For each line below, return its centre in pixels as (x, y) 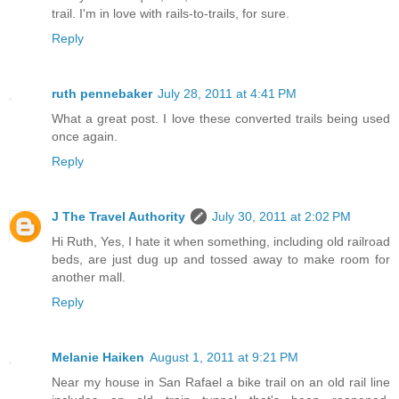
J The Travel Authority (118, 216)
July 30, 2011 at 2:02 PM (281, 216)
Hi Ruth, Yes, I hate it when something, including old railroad (221, 241)
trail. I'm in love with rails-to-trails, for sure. (171, 13)
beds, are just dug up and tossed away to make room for (221, 259)
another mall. (89, 277)
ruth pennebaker (102, 93)
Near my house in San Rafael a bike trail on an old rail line (221, 382)
